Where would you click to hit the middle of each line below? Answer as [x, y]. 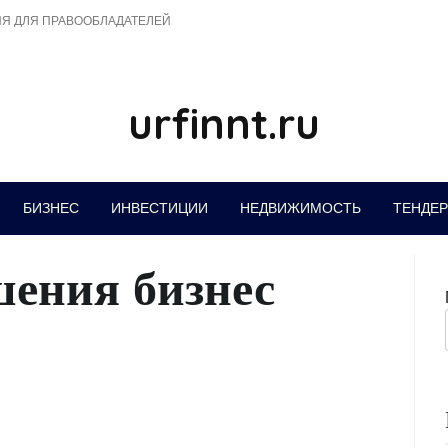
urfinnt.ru [224, 123]
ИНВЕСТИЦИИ [159, 208]
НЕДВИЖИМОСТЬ [300, 208]
